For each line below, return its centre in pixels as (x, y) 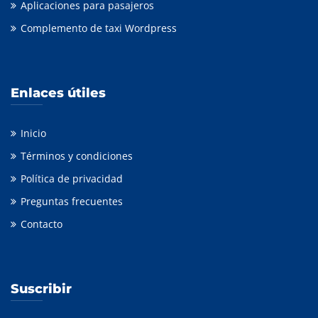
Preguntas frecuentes (72, 201)
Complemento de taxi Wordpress (99, 28)
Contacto (42, 224)
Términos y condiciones (77, 156)
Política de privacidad (72, 179)
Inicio (33, 133)
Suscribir (41, 289)
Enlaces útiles (58, 93)
